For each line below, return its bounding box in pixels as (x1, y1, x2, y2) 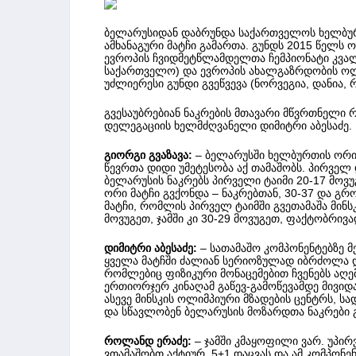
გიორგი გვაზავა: (104, 148, 192, 161)
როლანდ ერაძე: (104, 334, 192, 347)
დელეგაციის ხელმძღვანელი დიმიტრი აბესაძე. (104, 118, 352, 132)
